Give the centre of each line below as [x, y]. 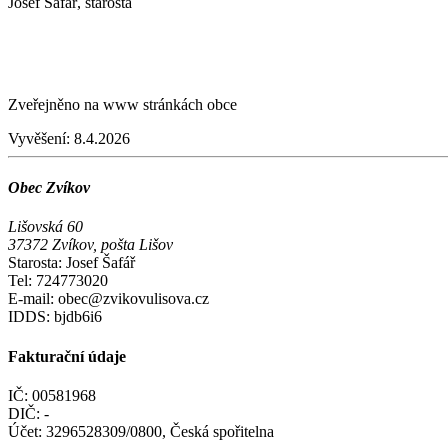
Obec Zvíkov [49, 188]
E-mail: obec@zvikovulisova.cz [108, 299]
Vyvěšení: [39, 138]
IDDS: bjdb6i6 [55, 317]
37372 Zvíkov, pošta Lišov [90, 245]
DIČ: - [28, 413]
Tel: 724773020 [58, 281]
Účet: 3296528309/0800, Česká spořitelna [141, 431]
